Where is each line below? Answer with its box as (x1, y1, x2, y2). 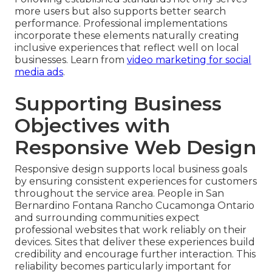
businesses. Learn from (15, 54, 127, 66)
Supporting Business (15, 92, 222, 116)
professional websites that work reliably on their (15, 224, 246, 236)
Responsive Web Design (15, 135, 256, 160)
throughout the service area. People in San (15, 188, 224, 200)
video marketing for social (127, 54, 251, 66)
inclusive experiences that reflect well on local (15, 42, 239, 54)
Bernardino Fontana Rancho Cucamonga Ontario (15, 200, 254, 212)
